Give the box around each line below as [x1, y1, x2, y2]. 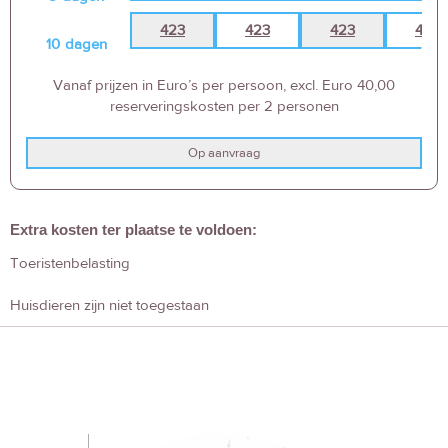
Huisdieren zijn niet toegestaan [10, 295, 209, 315]
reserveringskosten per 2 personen [109, 96, 339, 116]
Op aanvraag [188, 144, 260, 161]
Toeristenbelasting [10, 253, 130, 273]
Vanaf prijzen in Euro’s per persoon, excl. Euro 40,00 [53, 75, 395, 95]
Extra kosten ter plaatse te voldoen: [10, 220, 257, 238]
